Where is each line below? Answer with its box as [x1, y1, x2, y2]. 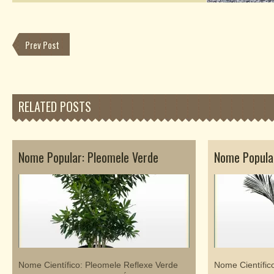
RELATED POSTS [18, 97, 91, 116]
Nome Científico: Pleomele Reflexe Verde [18, 260, 178, 270]
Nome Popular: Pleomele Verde [18, 148, 158, 166]
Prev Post [25, 38, 59, 51]
